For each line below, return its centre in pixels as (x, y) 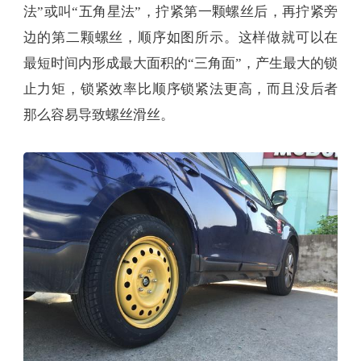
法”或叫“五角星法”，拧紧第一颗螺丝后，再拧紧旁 (180, 12)
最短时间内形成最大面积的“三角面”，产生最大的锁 (180, 64)
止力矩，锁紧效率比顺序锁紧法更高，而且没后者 (180, 89)
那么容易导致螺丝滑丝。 (98, 115)
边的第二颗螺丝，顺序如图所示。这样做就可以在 (180, 38)
